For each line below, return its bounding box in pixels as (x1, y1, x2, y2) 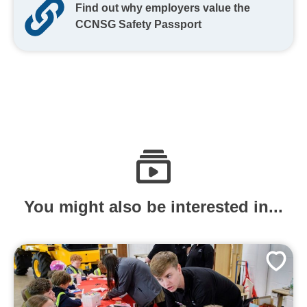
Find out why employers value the (75, 1, 250, 14)
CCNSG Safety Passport (75, 18, 201, 30)
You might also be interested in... (24, 197, 283, 216)
